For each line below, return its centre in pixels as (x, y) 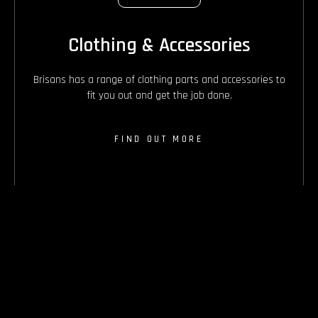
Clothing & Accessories (159, 45)
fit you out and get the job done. (159, 95)
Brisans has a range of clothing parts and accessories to (159, 79)
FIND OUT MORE (159, 139)
